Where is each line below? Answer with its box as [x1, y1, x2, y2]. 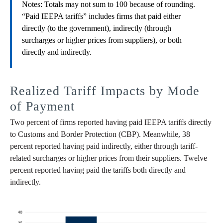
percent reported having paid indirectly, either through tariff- [10, 142, 198, 151]
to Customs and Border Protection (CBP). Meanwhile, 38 [10, 130, 190, 139]
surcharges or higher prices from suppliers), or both [22, 36, 182, 45]
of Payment [10, 99, 75, 114]
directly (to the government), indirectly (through [22, 24, 171, 33]
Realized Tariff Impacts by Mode [10, 84, 200, 99]
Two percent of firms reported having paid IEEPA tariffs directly [10, 118, 212, 127]
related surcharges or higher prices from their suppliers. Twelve [10, 154, 207, 163]
